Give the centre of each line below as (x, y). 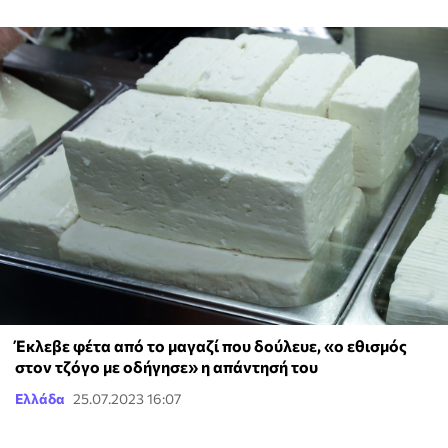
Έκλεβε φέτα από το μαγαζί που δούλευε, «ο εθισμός (211, 346)
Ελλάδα (40, 399)
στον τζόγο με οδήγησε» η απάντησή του (166, 367)
